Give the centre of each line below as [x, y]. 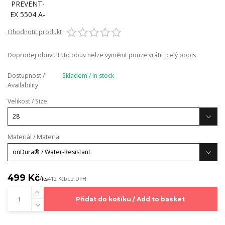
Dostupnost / [26, 76]
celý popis [181, 55]
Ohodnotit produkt [35, 32]
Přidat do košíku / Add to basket [131, 199]
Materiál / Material [34, 137]
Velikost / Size [27, 101]
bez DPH [75, 179]
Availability [23, 85]
